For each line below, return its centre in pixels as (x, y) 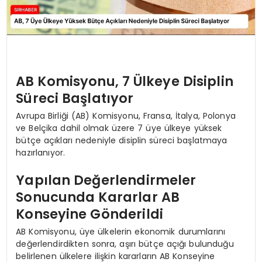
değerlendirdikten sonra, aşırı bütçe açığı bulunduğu (125, 244)
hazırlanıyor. (41, 152)
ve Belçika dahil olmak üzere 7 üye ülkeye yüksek (119, 128)
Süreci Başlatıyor (75, 99)
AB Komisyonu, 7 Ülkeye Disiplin (125, 82)
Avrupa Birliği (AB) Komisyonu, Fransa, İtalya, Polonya (126, 116)
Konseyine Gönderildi (89, 214)
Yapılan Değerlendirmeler (106, 180)
